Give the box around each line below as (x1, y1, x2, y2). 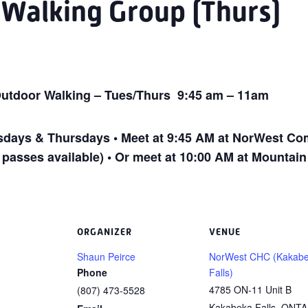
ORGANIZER (77, 226, 132, 237)
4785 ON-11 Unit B (209, 283, 291, 296)
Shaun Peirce (77, 250, 135, 263)
